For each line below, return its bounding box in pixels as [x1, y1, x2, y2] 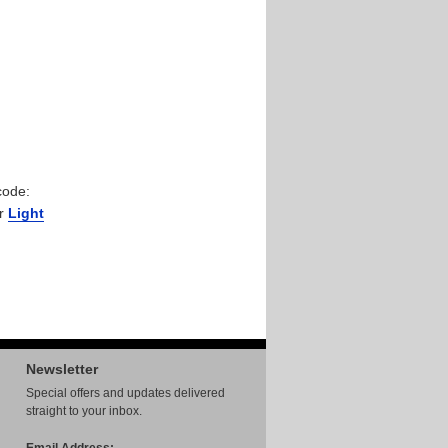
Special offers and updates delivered [26, 386, 225, 400]
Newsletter [26, 361, 98, 377]
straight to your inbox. [26, 404, 142, 418]
